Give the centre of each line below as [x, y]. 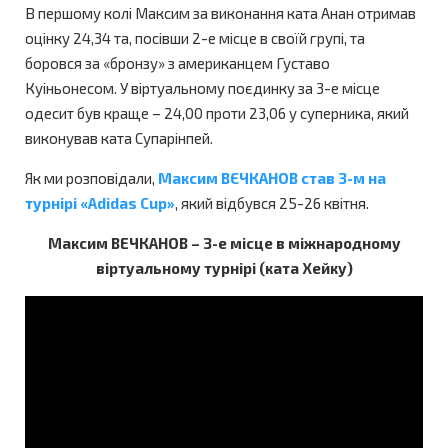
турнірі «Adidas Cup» [100, 203]
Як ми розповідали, [91, 178]
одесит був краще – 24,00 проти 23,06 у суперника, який [217, 113]
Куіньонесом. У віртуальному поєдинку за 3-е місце [202, 88]
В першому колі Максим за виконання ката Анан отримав [220, 13]
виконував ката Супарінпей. [119, 138]
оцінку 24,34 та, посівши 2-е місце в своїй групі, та [195, 38]
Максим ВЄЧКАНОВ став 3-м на [272, 178]
